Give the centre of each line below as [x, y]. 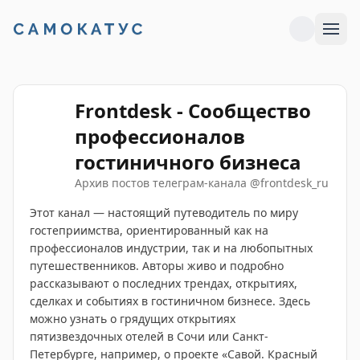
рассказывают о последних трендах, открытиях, [164, 283]
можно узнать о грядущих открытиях [133, 319]
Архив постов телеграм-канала [162, 183]
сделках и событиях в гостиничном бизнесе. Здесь [170, 301]
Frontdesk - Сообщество [193, 110]
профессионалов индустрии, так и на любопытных [171, 248]
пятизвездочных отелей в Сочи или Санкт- [149, 336]
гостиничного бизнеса [188, 162]
